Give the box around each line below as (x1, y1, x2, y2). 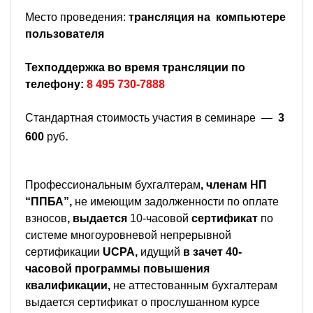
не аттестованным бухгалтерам (113, 279, 277, 291)
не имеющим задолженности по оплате (75, 195, 279, 208)
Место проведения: (25, 10, 129, 23)
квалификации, (25, 279, 113, 291)
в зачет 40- (180, 245, 242, 258)
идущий (140, 245, 180, 258)
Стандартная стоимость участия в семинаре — (25, 111, 275, 124)
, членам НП (201, 178, 267, 191)
